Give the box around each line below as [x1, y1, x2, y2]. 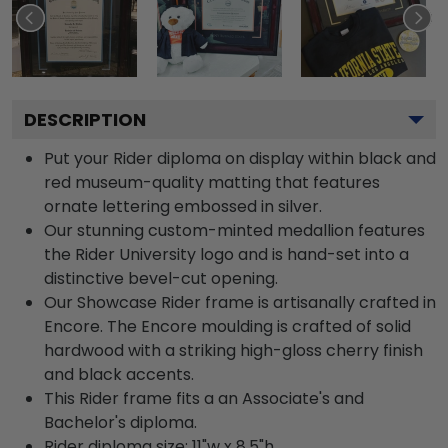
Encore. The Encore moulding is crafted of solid [44, 315, 411, 338]
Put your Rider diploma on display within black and [44, 147, 436, 170]
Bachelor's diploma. [44, 411, 197, 434]
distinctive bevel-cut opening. [44, 267, 278, 290]
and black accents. [44, 363, 194, 386]
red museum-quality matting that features [44, 171, 380, 194]
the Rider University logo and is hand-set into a [44, 243, 409, 266]
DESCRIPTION [24, 107, 146, 132]
